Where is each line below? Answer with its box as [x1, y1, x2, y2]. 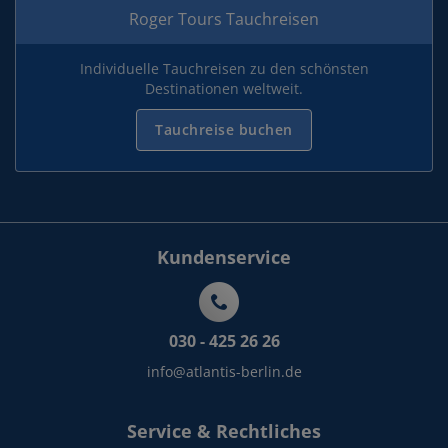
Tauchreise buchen [155, 120, 293, 139]
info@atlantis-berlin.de [146, 362, 302, 381]
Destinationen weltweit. [145, 79, 303, 98]
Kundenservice [157, 245, 291, 269]
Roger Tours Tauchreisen [129, 8, 319, 30]
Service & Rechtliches [127, 419, 321, 443]
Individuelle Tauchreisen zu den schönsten [79, 59, 369, 78]
